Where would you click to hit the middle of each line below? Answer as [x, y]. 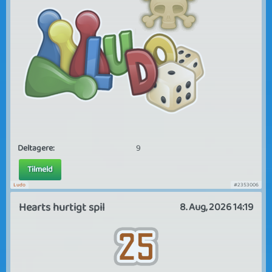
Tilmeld [40, 170]
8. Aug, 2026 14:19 [216, 207]
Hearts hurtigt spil [62, 207]
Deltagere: [36, 148]
